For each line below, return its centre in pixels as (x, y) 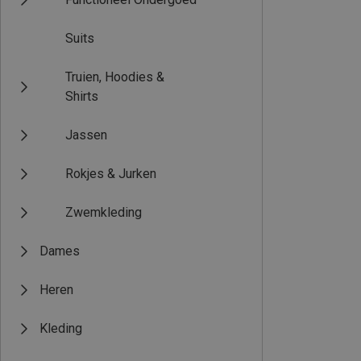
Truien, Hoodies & (115, 77)
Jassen (86, 135)
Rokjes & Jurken (111, 174)
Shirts (82, 96)
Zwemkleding (104, 212)
